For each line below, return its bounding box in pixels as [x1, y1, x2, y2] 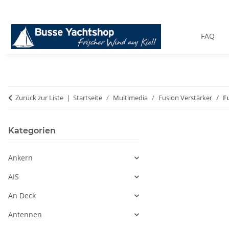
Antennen [8, 210, 42, 220]
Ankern [8, 153, 33, 163]
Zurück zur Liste [15, 93, 63, 103]
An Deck [8, 191, 36, 201]
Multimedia [113, 93, 148, 103]
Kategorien [8, 126, 56, 136]
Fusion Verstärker [158, 93, 212, 103]
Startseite [73, 93, 102, 103]
